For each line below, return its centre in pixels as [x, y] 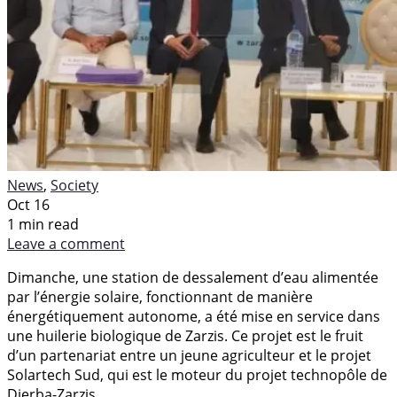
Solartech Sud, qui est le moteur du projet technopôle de [197, 374]
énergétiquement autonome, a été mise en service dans [194, 316]
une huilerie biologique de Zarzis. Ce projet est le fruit [185, 335]
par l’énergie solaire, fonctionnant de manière [160, 296]
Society [74, 185]
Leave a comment [66, 243]
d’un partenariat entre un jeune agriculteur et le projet [189, 355]
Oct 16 [28, 204]
